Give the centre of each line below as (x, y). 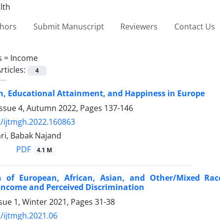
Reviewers (139, 26)
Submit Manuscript (69, 26)
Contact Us (194, 26)
